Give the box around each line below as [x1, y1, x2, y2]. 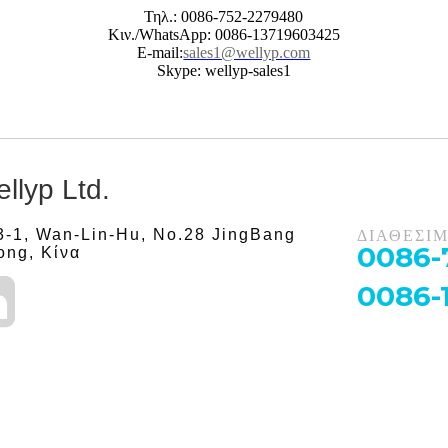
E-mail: [137, 44, 184, 62]
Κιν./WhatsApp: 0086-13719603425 [107, 26, 340, 44]
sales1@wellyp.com [183, 44, 311, 62]
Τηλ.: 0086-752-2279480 [144, 8, 304, 26]
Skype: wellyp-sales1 [156, 62, 291, 80]
